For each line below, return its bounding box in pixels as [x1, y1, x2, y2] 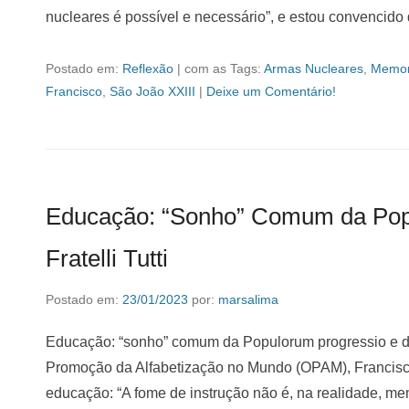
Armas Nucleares [264, 61, 363, 76]
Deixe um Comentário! [206, 84, 336, 99]
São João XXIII [110, 84, 195, 99]
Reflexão [122, 61, 173, 76]
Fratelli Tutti [46, 245, 168, 272]
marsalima [218, 292, 278, 307]
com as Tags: [184, 61, 264, 76]
